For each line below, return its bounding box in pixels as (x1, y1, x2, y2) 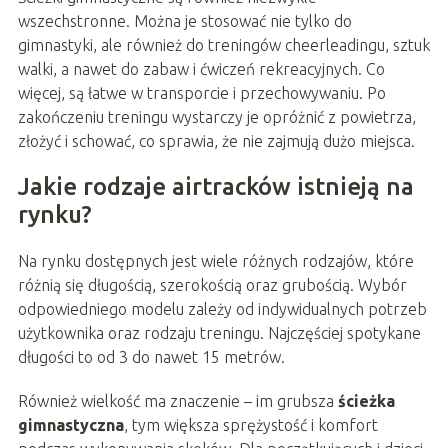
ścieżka (337, 392, 395, 411)
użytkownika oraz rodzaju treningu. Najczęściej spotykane (17, 324, 421, 343)
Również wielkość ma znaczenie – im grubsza (17, 392, 338, 411)
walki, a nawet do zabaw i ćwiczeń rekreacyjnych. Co (17, 60, 385, 79)
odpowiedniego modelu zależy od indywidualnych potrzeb (17, 300, 427, 319)
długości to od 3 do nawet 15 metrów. (17, 348, 289, 367)
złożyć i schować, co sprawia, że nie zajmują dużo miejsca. (17, 132, 415, 151)
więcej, (17, 84, 65, 103)
